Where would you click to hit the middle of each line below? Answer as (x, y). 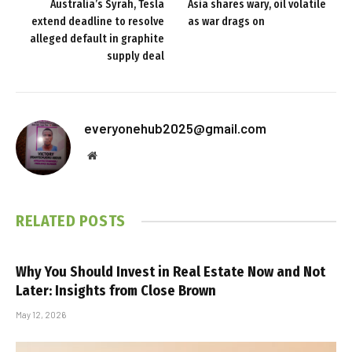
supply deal (136, 57)
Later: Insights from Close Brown (116, 291)
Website (114, 155)
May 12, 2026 (41, 315)
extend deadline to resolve (98, 22)
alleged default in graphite (97, 39)
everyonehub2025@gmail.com (175, 128)
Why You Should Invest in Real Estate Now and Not (170, 272)
